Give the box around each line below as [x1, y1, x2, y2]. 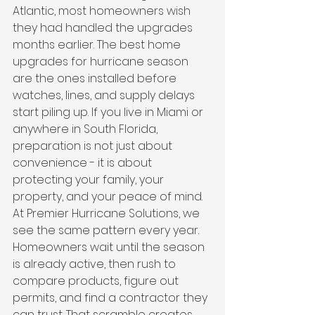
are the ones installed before [13, 70, 179, 86]
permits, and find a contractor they [13, 290, 210, 306]
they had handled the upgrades [13, 20, 195, 36]
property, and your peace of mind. [13, 188, 202, 205]
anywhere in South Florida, [13, 121, 160, 137]
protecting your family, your [13, 172, 167, 188]
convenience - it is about [13, 155, 155, 171]
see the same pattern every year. [13, 222, 202, 238]
